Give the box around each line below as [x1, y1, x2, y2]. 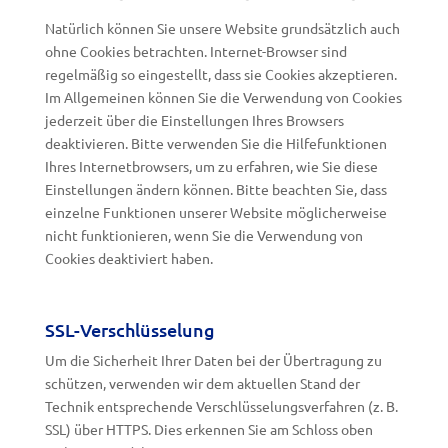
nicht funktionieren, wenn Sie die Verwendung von [44, 226, 363, 244]
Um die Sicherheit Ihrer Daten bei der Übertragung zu [44, 351, 382, 369]
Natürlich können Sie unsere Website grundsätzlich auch [44, 19, 400, 37]
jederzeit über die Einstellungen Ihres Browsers [44, 111, 344, 129]
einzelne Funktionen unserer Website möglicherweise [44, 203, 387, 221]
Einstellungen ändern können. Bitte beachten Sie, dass [44, 180, 387, 198]
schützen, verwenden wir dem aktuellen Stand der [44, 374, 360, 392]
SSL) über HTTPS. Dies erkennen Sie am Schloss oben [44, 420, 373, 438]
